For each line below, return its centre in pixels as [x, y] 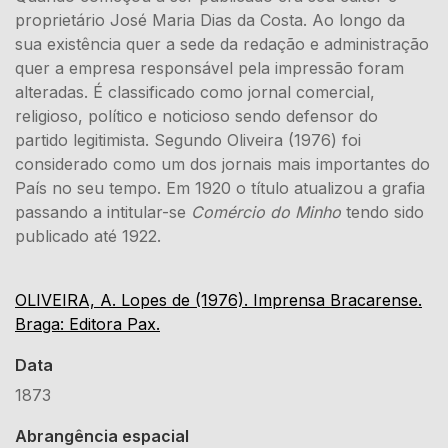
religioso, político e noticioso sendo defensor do [196, 116]
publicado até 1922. [88, 236]
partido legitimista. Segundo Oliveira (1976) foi [188, 140]
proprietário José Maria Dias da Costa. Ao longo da [210, 20]
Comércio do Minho [266, 212]
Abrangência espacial [102, 436]
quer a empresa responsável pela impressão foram [209, 68]
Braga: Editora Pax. [87, 324]
